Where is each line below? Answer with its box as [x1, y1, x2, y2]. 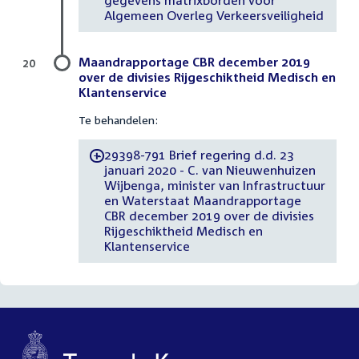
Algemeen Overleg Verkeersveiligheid [103, 8, 324, 23]
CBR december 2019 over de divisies [103, 208, 314, 224]
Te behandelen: [79, 112, 158, 127]
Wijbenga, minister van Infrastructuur [103, 178, 325, 193]
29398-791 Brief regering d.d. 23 [103, 147, 295, 163]
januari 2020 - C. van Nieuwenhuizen [103, 163, 316, 178]
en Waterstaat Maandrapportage [103, 193, 301, 208]
